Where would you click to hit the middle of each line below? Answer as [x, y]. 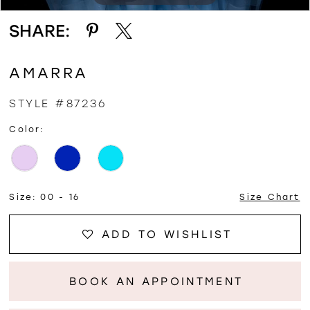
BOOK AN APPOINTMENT [156, 281]
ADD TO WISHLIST [167, 234]
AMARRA [49, 73]
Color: [27, 130]
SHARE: [40, 31]
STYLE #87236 [58, 103]
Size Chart [270, 197]
